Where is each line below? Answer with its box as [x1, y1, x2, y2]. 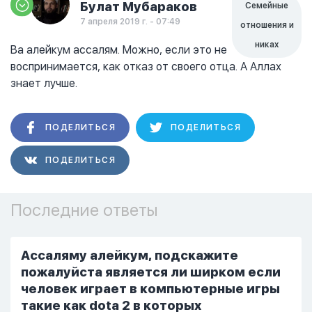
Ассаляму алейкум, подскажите [21, 248, 238, 263]
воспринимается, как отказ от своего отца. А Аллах [10, 60, 281, 73]
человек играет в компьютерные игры [21, 281, 280, 296]
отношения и [240, 20, 294, 30]
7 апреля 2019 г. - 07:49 [80, 17, 180, 26]
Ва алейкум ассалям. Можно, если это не [10, 43, 227, 56]
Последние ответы [10, 200, 158, 220]
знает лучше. [10, 77, 77, 90]
